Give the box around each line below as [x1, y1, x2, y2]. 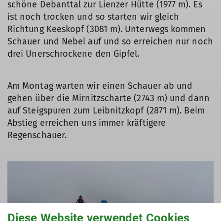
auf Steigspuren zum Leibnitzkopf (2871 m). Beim [7, 105, 205, 116]
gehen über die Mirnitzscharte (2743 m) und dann [7, 92, 210, 104]
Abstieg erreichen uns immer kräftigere [7, 117, 166, 128]
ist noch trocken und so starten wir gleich [7, 11, 180, 22]
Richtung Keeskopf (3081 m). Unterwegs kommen [7, 23, 206, 35]
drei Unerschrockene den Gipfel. [7, 48, 140, 59]
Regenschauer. [7, 129, 67, 141]
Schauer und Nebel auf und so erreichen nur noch [7, 36, 213, 47]
